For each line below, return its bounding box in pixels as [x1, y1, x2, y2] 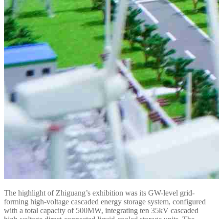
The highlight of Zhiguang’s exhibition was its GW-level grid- [4, 189, 195, 197]
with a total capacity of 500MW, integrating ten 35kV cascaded [4, 206, 198, 215]
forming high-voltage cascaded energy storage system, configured [4, 197, 206, 206]
